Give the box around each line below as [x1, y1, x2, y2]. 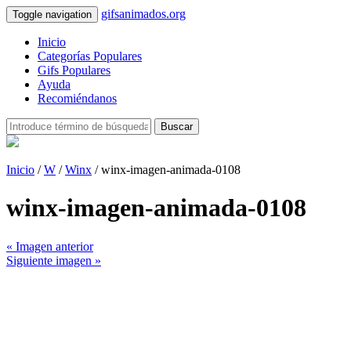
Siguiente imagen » [6, 253, 101, 267]
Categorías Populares [38, 49, 142, 63]
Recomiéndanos [38, 92, 117, 105]
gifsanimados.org [101, 7, 186, 20]
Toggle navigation [13, 9, 92, 20]
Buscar [161, 121, 193, 132]
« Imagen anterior [6, 239, 93, 253]
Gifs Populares [38, 63, 110, 77]
